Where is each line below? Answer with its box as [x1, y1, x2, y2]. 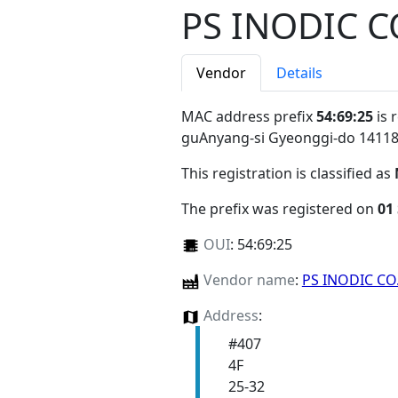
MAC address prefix [181, 107, 316, 127]
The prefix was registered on [181, 199, 378, 219]
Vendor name [203, 270, 295, 291]
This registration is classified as [181, 163, 394, 184]
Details [276, 63, 322, 84]
